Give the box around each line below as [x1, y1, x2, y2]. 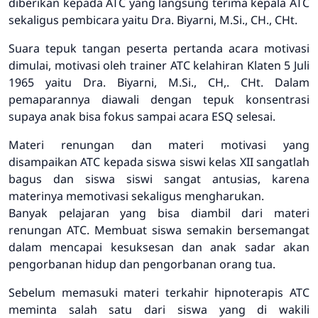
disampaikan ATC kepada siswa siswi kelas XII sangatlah [9, 154, 309, 170]
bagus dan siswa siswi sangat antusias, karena [9, 171, 309, 187]
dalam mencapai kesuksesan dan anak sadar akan [9, 239, 309, 255]
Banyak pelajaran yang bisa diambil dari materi [9, 205, 309, 221]
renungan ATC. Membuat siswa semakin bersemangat [9, 222, 309, 238]
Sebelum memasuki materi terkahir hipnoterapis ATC [9, 285, 309, 300]
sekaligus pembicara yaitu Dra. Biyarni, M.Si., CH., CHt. [9, 12, 297, 28]
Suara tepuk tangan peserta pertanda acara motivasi [9, 40, 309, 56]
